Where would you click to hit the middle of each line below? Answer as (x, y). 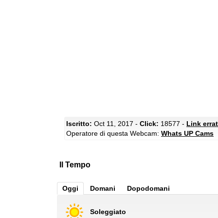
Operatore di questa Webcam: (114, 133)
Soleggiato (108, 211)
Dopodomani (148, 188)
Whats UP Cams (187, 133)
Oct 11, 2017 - (116, 124)
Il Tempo (75, 165)
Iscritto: (79, 124)
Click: (149, 124)
